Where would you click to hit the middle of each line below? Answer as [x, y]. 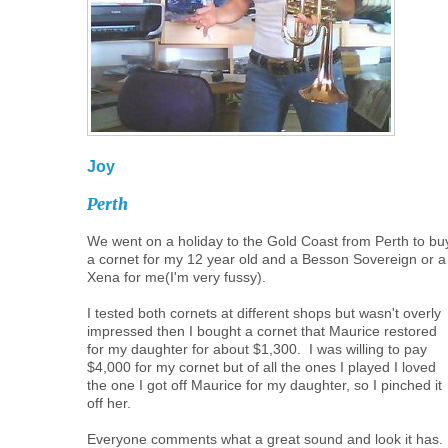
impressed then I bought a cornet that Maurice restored [262, 331]
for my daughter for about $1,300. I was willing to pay [257, 349]
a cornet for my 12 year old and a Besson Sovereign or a [266, 259]
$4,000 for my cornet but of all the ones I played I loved [261, 367]
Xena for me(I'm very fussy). [176, 277]
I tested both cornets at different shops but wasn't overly [264, 313]
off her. [109, 403]
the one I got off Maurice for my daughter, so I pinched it [264, 385]
